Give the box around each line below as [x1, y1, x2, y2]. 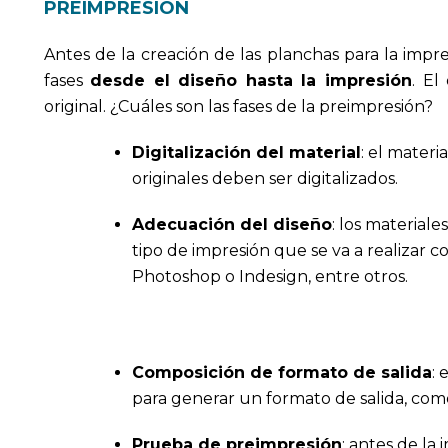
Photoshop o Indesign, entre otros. [131, 266, 408, 286]
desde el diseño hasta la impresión [90, 70, 412, 90]
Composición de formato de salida [131, 362, 432, 382]
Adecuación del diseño [131, 214, 332, 234]
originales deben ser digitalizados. [131, 168, 398, 188]
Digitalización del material [131, 142, 361, 162]
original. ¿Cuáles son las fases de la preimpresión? [43, 96, 433, 116]
